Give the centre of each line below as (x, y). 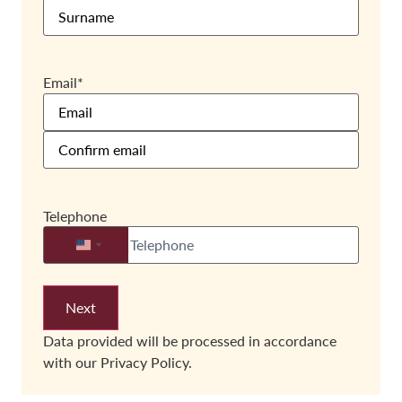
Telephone (75, 216)
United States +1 (136, 249)
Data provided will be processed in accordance (190, 340)
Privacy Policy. (146, 362)
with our (72, 362)
